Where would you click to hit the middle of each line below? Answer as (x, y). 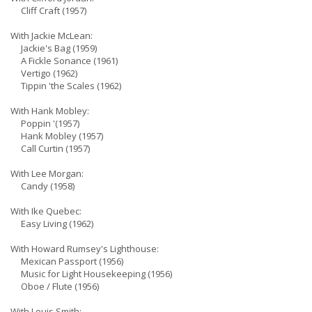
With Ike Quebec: (46, 211)
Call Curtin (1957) (50, 148)
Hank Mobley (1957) (57, 136)
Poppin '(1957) (45, 123)
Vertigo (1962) (44, 73)
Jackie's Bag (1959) (54, 48)
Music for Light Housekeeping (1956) (91, 274)
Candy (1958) (42, 186)
